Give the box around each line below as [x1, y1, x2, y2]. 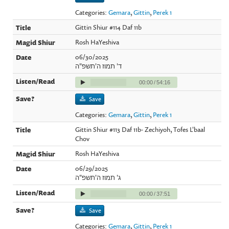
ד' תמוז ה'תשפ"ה [75, 61, 122, 71]
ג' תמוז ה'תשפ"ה [75, 172, 122, 182]
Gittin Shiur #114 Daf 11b [75, 22, 142, 32]
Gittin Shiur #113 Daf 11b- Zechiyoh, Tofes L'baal [75, 124, 205, 134]
